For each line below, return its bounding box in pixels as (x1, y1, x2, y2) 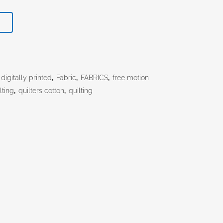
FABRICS (81, 74, 109, 82)
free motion (112, 74, 149, 82)
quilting (69, 87, 93, 95)
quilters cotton (18, 87, 65, 95)
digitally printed (1, 74, 52, 82)
